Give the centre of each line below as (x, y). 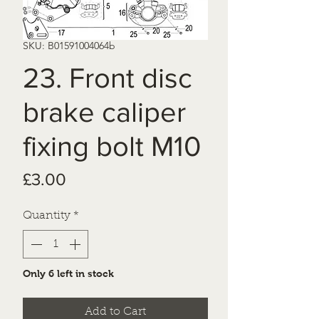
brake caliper (104, 112)
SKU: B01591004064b (69, 46)
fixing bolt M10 (112, 146)
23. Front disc (108, 78)
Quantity (47, 216)
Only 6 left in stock (68, 274)
